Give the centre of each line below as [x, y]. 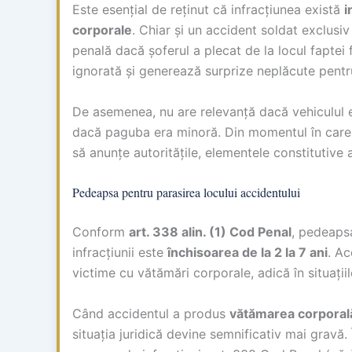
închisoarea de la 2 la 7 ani [247, 253]
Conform [101, 232]
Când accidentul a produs [151, 313]
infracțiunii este [120, 253]
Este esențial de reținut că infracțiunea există [208, 10]
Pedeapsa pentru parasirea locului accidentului [186, 192]
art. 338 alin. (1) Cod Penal [210, 232]
